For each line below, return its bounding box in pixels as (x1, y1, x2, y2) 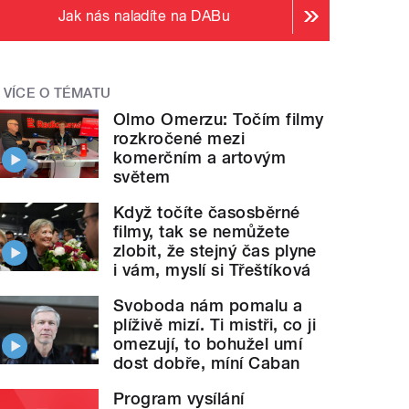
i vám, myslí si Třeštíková (113, 259, 311, 279)
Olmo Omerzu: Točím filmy (113, 109, 324, 129)
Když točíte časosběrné (113, 202, 300, 222)
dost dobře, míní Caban (113, 352, 300, 372)
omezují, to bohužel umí (113, 333, 303, 353)
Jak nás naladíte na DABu (58, 7, 231, 26)
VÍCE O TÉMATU (3, 85, 111, 102)
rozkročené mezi (113, 128, 246, 148)
